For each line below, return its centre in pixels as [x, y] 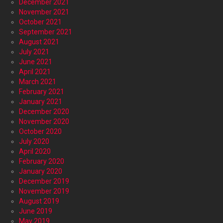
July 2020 [34, 141]
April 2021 [35, 71]
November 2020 [44, 121]
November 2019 [44, 191]
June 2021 [36, 61]
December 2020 [44, 111]
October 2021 [40, 22]
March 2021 [38, 81]
